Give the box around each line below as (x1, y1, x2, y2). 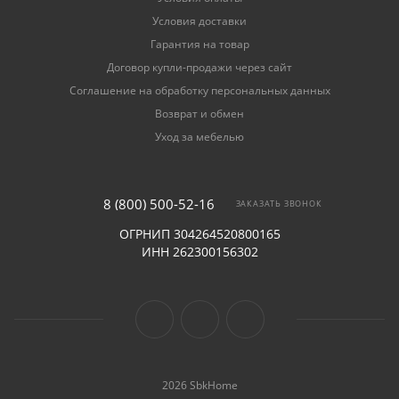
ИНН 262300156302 (141, 243, 258, 261)
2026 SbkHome (161, 378, 238, 394)
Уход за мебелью (155, 129, 244, 145)
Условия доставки (152, 13, 247, 29)
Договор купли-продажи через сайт (107, 60, 292, 76)
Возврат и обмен (155, 106, 244, 122)
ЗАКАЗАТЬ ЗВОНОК (235, 198, 322, 210)
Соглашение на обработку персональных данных (69, 83, 330, 99)
